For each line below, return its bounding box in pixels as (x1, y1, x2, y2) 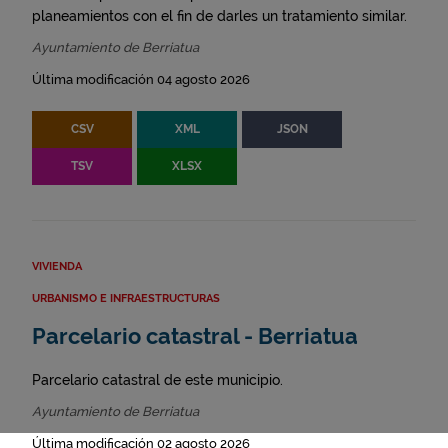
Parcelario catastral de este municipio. (32, 372, 283, 389)
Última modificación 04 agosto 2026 (32, 72, 250, 88)
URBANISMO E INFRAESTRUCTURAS (32, 292, 220, 306)
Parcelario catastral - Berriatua (32, 324, 358, 350)
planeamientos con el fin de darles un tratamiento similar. (32, 8, 407, 25)
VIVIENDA (32, 260, 82, 274)
